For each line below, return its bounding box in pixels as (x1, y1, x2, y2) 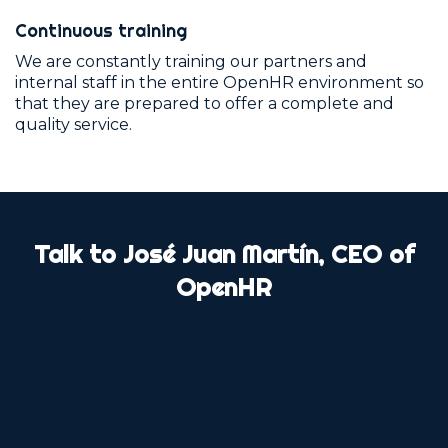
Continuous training (15, 19, 187, 41)
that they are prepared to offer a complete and (15, 93, 394, 113)
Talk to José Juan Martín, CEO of (33, 238, 415, 269)
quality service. (15, 114, 132, 134)
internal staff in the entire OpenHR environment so (15, 72, 424, 92)
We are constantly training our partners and (15, 51, 367, 71)
